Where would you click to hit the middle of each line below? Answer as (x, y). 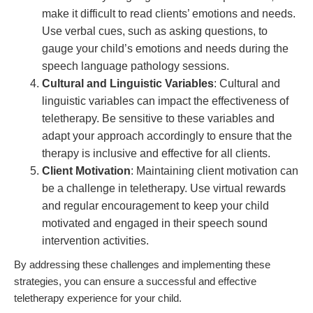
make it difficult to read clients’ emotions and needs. (169, 14)
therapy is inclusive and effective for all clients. (156, 154)
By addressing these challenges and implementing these (142, 265)
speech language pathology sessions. (136, 66)
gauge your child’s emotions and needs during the (165, 49)
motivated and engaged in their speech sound (155, 224)
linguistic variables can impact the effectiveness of (165, 101)
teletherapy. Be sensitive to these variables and (158, 119)
